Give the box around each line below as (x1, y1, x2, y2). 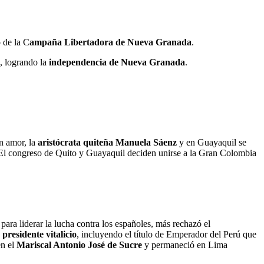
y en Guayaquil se (179, 137, 246, 147)
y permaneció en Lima (142, 239, 227, 250)
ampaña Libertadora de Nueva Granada (29, 37, 192, 47)
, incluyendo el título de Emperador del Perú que (77, 229, 256, 239)
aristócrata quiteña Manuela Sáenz (38, 137, 179, 147)
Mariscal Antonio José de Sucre (16, 239, 142, 250)
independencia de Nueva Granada (47, 57, 185, 67)
